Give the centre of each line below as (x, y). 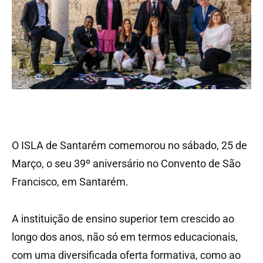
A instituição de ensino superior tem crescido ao (123, 218)
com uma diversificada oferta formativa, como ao (126, 255)
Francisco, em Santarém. (70, 181)
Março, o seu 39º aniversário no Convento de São (126, 163)
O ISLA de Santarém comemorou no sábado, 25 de (129, 145)
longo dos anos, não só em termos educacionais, (125, 237)
